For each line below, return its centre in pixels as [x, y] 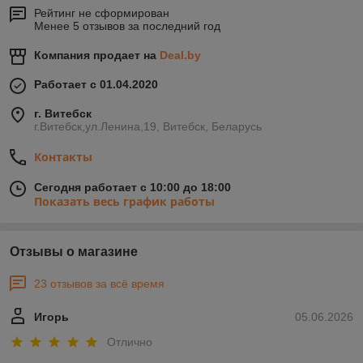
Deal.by [180, 55]
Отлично [130, 342]
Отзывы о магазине [74, 251]
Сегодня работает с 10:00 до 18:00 [132, 187]
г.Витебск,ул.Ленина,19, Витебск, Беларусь [148, 126]
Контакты [63, 156]
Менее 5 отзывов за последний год [127, 26]
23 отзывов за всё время [99, 283]
